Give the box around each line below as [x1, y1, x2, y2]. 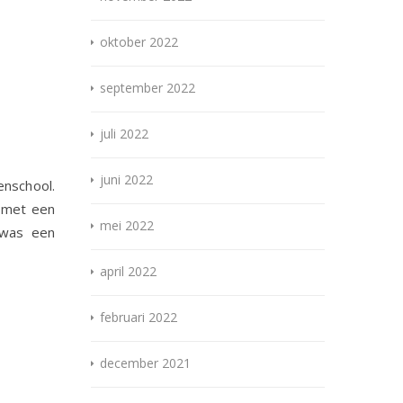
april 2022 [100, 263, 157, 281]
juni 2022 [100, 171, 153, 189]
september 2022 [100, 79, 195, 97]
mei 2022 [100, 217, 154, 235]
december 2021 [100, 354, 191, 372]
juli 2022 [100, 125, 148, 143]
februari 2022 [100, 309, 177, 327]
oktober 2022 [100, 33, 178, 51]
